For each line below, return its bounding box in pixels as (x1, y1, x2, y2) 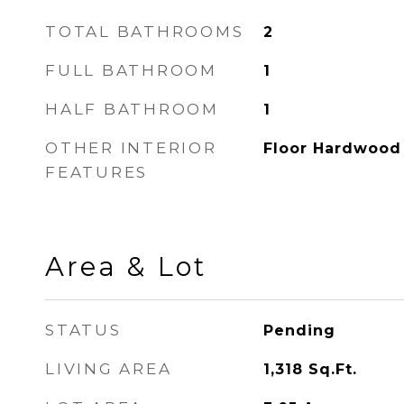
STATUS (45, 321, 122, 339)
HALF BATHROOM (45, 100, 219, 118)
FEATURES (45, 163, 148, 181)
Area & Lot (45, 251, 207, 282)
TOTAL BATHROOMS (45, 23, 244, 41)
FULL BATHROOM (45, 61, 217, 79)
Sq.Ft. (308, 361, 357, 378)
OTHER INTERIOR (45, 139, 217, 157)
